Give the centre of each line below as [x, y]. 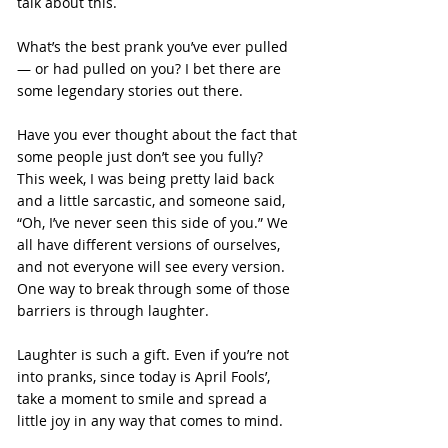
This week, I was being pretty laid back [147, 179]
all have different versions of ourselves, [150, 245]
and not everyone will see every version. [153, 267]
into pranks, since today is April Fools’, [145, 377]
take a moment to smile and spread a [144, 399]
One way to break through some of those [155, 289]
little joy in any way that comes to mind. [150, 421]
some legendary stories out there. [130, 91]
